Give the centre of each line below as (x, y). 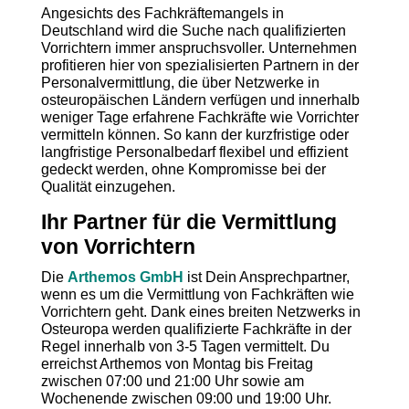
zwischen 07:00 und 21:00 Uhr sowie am (172, 381)
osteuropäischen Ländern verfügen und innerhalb (200, 100)
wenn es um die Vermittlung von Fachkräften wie (197, 294)
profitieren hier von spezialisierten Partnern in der (199, 65)
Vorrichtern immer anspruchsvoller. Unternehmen (199, 48)
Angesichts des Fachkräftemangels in (162, 13)
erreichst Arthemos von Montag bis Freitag (177, 364)
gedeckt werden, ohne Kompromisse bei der (183, 169)
